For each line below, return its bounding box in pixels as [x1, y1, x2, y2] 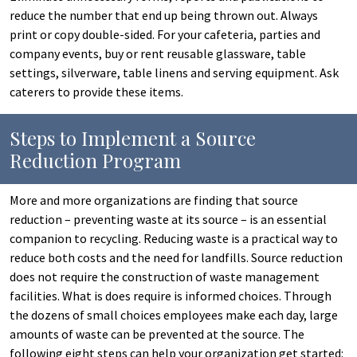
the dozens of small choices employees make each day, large [10, 307, 338, 323]
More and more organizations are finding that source [10, 192, 298, 208]
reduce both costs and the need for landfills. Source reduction [10, 249, 343, 265]
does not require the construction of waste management [10, 269, 320, 284]
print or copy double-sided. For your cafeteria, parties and [10, 26, 320, 42]
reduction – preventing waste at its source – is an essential [10, 211, 327, 227]
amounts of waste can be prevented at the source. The [10, 326, 304, 342]
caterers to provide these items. [10, 84, 183, 100]
